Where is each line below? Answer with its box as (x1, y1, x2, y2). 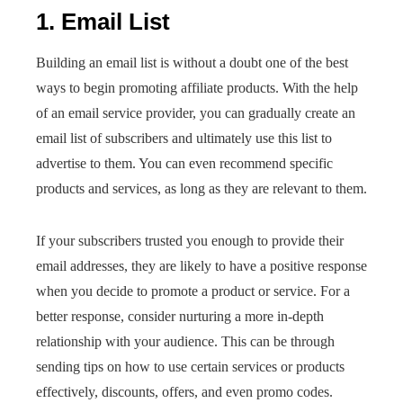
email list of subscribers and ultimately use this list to (36, 130, 332, 146)
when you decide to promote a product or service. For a (36, 283, 350, 299)
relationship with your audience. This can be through (36, 334, 335, 349)
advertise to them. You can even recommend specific (36, 156, 333, 171)
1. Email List (36, 8, 170, 35)
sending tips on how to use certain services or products (36, 359, 345, 374)
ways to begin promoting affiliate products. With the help (36, 80, 358, 95)
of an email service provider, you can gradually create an (36, 105, 355, 121)
